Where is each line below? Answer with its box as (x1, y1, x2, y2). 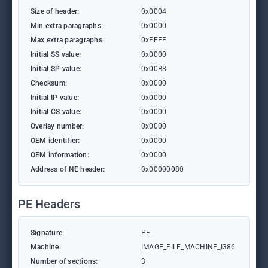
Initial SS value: (31, 50, 81, 59)
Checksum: (31, 79, 68, 87)
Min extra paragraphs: (31, 22, 103, 30)
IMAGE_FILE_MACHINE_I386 (141, 243, 236, 251)
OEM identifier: (31, 136, 80, 145)
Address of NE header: (31, 165, 105, 173)
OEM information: (31, 151, 89, 159)
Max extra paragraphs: (31, 36, 105, 44)
